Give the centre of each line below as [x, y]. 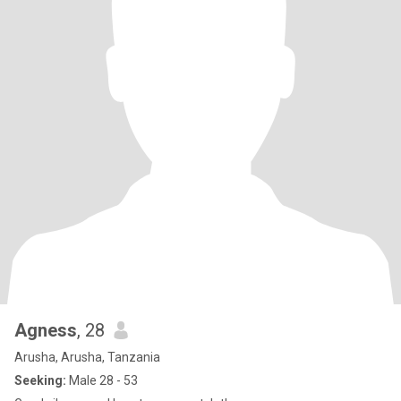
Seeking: [40, 380]
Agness [46, 330]
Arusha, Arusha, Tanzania [87, 357]
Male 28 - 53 [102, 380]
